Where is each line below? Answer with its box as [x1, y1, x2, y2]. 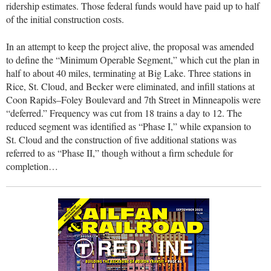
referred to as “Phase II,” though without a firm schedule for [6, 146, 233, 159]
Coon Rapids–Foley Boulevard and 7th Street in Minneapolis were [6, 93, 261, 106]
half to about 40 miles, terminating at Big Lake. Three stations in [6, 66, 251, 79]
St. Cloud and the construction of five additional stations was [6, 132, 237, 146]
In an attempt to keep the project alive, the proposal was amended [6, 39, 254, 53]
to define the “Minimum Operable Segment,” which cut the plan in [6, 53, 260, 66]
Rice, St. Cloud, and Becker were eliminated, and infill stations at [6, 79, 255, 93]
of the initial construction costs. [6, 13, 124, 26]
